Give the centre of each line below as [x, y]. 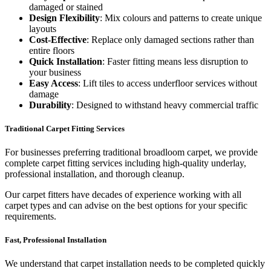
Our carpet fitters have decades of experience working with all [123, 194]
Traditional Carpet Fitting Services [65, 128]
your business [55, 72]
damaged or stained [66, 7]
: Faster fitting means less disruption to [175, 61]
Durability [50, 105]
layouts [43, 28]
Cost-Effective [58, 39]
